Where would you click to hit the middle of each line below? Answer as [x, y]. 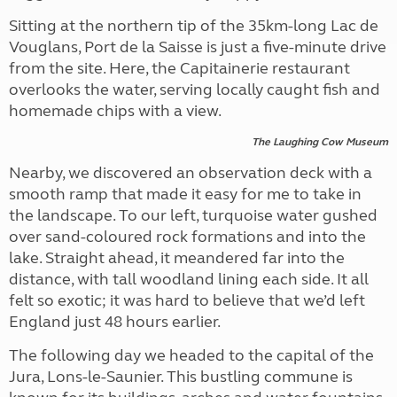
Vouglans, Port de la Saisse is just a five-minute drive [198, 47]
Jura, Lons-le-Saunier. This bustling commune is [181, 377]
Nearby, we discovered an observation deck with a [191, 173]
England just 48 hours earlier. [115, 322]
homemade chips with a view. [115, 111]
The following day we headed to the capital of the [191, 355]
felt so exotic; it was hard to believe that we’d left [187, 300]
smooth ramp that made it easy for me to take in [185, 194]
